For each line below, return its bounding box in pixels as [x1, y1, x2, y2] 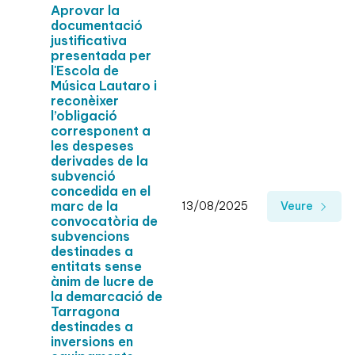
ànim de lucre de [51, 273, 154, 290]
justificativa [51, 32, 127, 49]
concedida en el [51, 183, 151, 200]
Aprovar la [51, 2, 120, 19]
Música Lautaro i [51, 78, 157, 94]
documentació [51, 17, 143, 34]
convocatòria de [51, 213, 158, 230]
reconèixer [51, 93, 119, 109]
